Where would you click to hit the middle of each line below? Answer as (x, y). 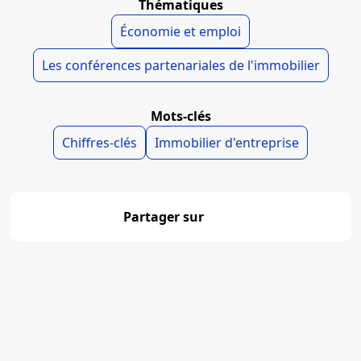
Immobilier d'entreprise (227, 143)
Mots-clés (180, 116)
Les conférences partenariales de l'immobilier (180, 65)
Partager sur (163, 217)
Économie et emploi (180, 31)
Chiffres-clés (100, 143)
